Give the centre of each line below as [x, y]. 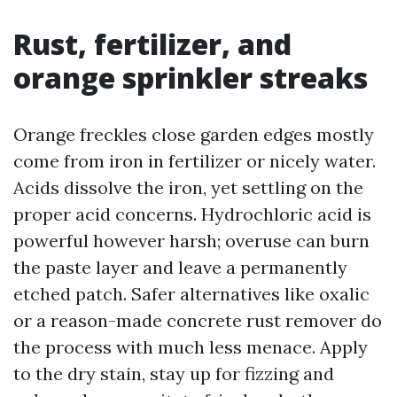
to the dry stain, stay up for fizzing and [174, 374]
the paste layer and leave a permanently [180, 267]
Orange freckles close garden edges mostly [194, 134]
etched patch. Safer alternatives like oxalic [191, 294]
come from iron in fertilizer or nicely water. [195, 161]
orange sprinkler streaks [191, 78]
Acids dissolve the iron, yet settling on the [188, 187]
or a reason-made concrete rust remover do [198, 320]
